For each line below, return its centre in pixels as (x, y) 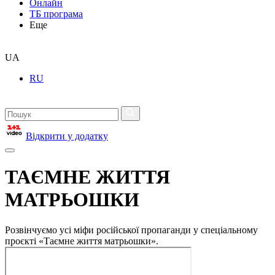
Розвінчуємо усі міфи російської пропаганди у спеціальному (131, 230)
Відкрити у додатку (67, 136)
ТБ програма (56, 14)
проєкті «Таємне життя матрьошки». (82, 241)
